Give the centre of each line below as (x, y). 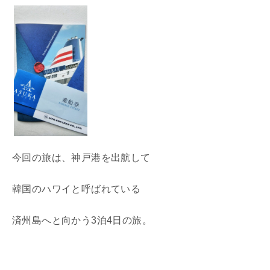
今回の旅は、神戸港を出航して (81, 158)
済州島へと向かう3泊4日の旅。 (82, 221)
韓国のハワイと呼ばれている (77, 189)
